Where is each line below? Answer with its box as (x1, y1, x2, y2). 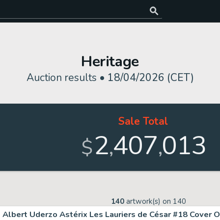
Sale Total (118, 114, 168, 128)
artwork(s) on (124, 196, 173, 206)
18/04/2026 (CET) (107, 71, 194, 84)
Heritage (81, 52, 139, 72)
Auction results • (26, 71, 108, 84)
